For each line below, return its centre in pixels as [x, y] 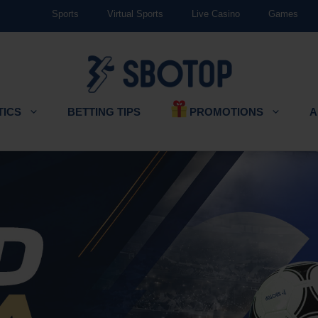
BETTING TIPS [104, 112]
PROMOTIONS [226, 111]
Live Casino [215, 14]
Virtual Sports [135, 14]
